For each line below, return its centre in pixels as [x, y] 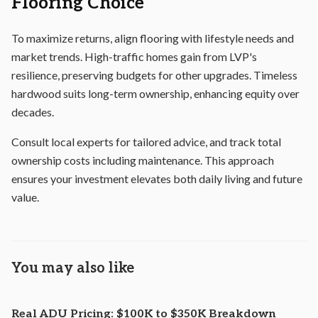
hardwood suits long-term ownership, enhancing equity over [155, 93]
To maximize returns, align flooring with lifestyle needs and [153, 38]
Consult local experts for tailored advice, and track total [146, 142]
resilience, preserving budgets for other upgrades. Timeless [154, 75]
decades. [33, 112]
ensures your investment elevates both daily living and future [157, 179]
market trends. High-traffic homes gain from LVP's [134, 56]
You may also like [73, 268]
